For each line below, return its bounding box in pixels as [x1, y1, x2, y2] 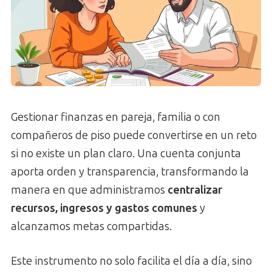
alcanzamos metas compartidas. [11, 219, 172, 233]
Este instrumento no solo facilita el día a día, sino [11, 254, 252, 268]
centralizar [168, 183, 222, 197]
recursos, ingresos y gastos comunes [11, 201, 197, 215]
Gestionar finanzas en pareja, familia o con [11, 110, 220, 124]
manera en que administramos [11, 183, 168, 197]
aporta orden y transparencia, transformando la [11, 165, 249, 178]
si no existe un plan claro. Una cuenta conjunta [11, 146, 241, 160]
